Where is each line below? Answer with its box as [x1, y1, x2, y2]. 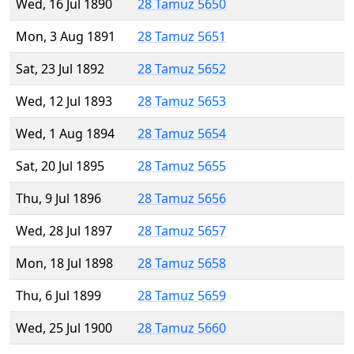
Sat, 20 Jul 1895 [16, 157, 104, 175]
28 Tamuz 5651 [137, 28, 226, 46]
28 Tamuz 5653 [137, 92, 226, 111]
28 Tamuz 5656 [137, 190, 226, 208]
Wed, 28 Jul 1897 [16, 222, 112, 240]
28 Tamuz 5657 [137, 222, 226, 240]
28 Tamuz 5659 [137, 287, 226, 305]
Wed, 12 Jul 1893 [16, 92, 112, 111]
